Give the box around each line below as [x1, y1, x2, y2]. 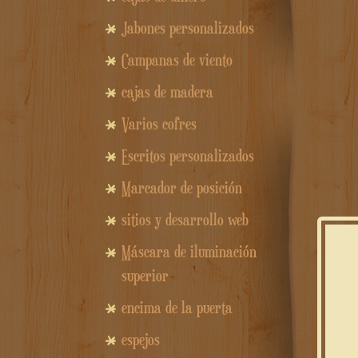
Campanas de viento [121, 50, 233, 70]
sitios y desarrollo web [121, 210, 249, 230]
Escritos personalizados [121, 146, 254, 166]
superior [121, 266, 169, 286]
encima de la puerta [121, 298, 233, 318]
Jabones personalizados [121, 18, 254, 38]
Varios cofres [121, 114, 197, 134]
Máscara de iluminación [121, 242, 257, 262]
